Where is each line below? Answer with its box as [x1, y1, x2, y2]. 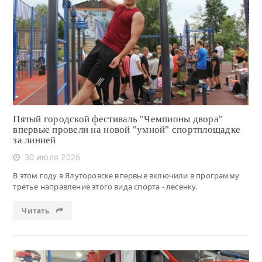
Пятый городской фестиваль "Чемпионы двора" [13, 113, 223, 125]
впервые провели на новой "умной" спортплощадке [13, 124, 241, 136]
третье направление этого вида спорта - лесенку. [13, 181, 198, 192]
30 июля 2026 [24, 151, 81, 163]
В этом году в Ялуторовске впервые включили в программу [13, 170, 239, 181]
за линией [13, 135, 56, 146]
